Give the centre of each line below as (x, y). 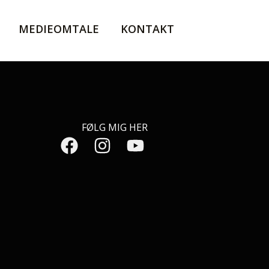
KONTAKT (147, 29)
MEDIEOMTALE (59, 29)
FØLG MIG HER (114, 127)
